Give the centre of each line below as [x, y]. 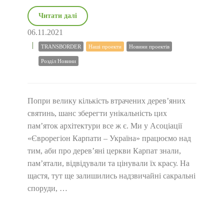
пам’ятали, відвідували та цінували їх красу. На [108, 163]
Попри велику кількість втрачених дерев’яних [106, 101]
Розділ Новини [58, 61]
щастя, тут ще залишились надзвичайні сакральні [111, 176]
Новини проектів [149, 46]
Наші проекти [105, 46]
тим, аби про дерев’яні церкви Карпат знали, [104, 151]
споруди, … [47, 188]
